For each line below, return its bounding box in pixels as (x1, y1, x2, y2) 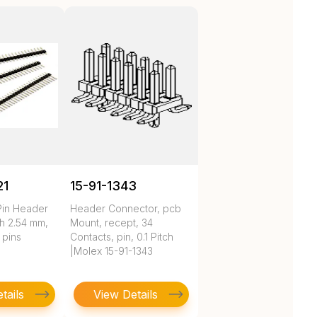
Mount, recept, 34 (70, 217, 154, 229)
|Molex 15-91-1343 (70, 245, 154, 258)
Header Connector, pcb (70, 202, 182, 215)
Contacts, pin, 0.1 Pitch (70, 231, 174, 243)
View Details (93, 287, 158, 301)
